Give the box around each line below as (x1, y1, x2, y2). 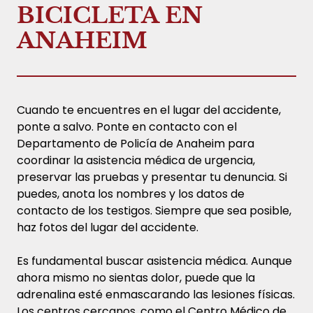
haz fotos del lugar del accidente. (17, 219, 198, 235)
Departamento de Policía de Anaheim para (17, 135, 254, 152)
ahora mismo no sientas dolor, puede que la (17, 269, 255, 286)
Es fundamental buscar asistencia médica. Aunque (17, 252, 292, 269)
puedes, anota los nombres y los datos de (17, 185, 245, 202)
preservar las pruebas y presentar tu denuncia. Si (17, 168, 287, 185)
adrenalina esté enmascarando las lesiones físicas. (17, 286, 295, 303)
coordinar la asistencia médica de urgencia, (17, 152, 255, 168)
